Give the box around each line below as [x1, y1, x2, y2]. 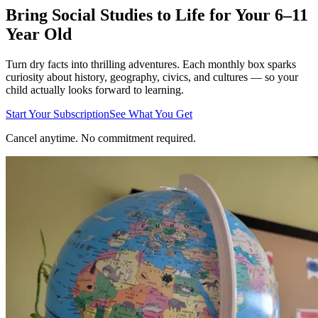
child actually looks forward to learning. [6, 83, 184, 96]
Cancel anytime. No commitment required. [6, 131, 196, 144]
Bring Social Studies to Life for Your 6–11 [6, 5, 308, 24]
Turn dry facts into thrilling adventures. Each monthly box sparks [6, 57, 296, 70]
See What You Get [109, 107, 192, 120]
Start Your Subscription [6, 107, 109, 120]
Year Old [6, 24, 72, 43]
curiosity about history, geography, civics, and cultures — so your [6, 70, 298, 83]
